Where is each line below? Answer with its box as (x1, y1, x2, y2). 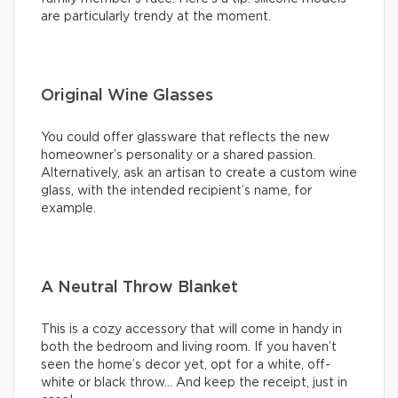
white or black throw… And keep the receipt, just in (41, 377, 347, 390)
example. (41, 203, 96, 216)
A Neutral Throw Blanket (41, 280, 238, 297)
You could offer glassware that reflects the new (41, 131, 330, 145)
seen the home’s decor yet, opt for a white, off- (41, 359, 330, 372)
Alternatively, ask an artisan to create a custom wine (41, 167, 357, 180)
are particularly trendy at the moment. (41, 11, 271, 24)
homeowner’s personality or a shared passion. (41, 149, 315, 163)
